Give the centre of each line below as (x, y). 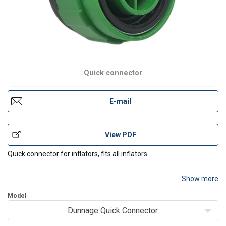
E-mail (120, 101)
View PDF (120, 134)
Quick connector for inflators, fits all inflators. (78, 154)
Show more (200, 179)
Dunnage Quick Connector (113, 211)
